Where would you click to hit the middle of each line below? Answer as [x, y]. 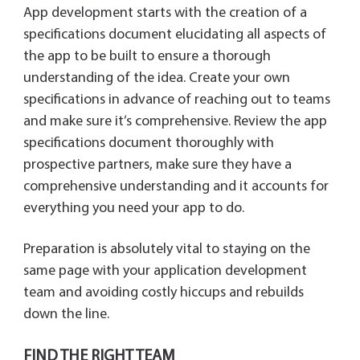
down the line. [66, 315]
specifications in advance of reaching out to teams [176, 100]
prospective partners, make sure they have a [157, 166]
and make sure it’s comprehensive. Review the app [175, 122]
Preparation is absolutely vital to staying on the [166, 250]
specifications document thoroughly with [148, 144]
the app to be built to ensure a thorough [147, 57]
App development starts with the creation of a [165, 14]
